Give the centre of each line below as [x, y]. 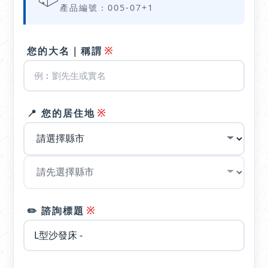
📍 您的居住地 [61, 113]
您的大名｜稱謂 [65, 51]
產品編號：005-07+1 [107, 7]
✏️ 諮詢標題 [56, 210]
